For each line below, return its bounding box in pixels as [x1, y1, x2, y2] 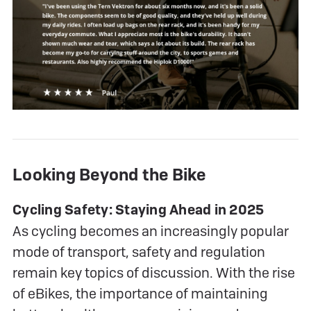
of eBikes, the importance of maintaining [12, 284, 268, 303]
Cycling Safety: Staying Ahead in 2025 [12, 200, 264, 219]
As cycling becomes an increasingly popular [12, 221, 289, 240]
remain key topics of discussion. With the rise [12, 263, 295, 282]
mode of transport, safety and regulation [12, 242, 265, 261]
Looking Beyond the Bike [12, 163, 205, 185]
